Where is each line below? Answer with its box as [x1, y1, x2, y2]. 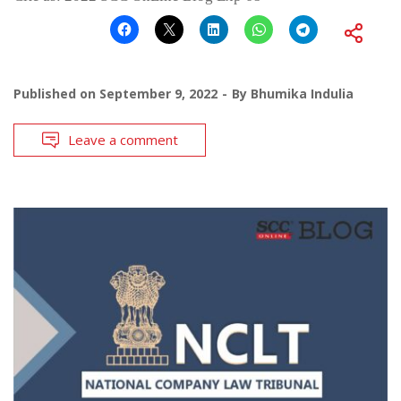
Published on [13, 84, 99, 102]
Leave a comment [68, 130, 178, 149]
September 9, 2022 [99, 84, 218, 102]
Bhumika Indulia [251, 84, 354, 102]
